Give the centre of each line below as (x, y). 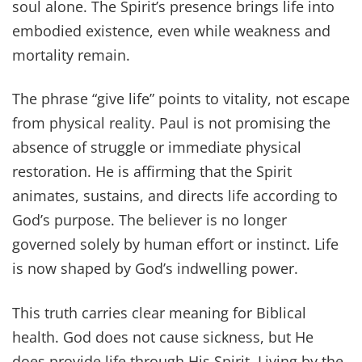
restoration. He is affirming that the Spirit (152, 172)
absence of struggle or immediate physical (157, 147)
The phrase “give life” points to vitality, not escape (181, 99)
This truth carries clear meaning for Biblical (159, 312)
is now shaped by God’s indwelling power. (155, 269)
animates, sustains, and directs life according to (175, 196)
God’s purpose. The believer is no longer (149, 220)
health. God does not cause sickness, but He (163, 337)
